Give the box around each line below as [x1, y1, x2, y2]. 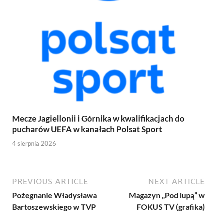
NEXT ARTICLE [148, 176, 205, 186]
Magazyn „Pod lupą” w [129, 190, 205, 200]
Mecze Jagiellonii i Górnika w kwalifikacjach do [12, 113, 185, 124]
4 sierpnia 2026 [12, 139, 56, 147]
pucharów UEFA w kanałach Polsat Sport [12, 124, 162, 135]
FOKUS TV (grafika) [137, 201, 205, 211]
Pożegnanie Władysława [12, 190, 97, 200]
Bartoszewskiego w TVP [12, 201, 96, 211]
